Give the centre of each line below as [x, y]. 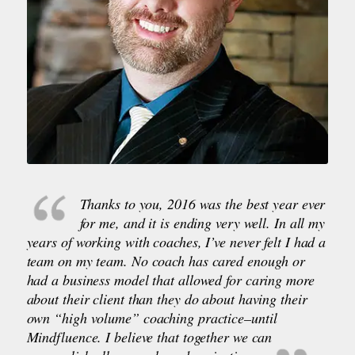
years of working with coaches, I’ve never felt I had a [176, 241]
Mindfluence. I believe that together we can [149, 336]
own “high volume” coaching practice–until [152, 317]
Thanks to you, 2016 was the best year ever [202, 203]
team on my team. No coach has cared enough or [166, 260]
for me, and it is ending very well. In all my [202, 222]
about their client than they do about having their [167, 298]
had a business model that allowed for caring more [170, 279]
